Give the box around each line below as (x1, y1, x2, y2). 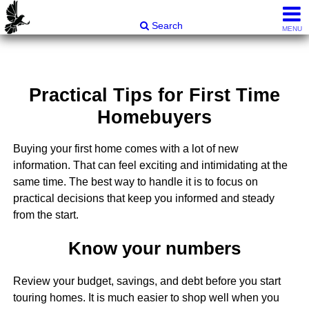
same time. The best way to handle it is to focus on (12, 176, 258, 188)
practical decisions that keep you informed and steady (12, 192, 275, 205)
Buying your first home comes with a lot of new (12, 143, 239, 155)
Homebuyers (97, 106, 212, 128)
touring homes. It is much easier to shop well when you (12, 291, 279, 303)
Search (152, 20, 183, 31)
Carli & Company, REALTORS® (86, 6, 230, 17)
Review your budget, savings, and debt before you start (12, 275, 281, 287)
